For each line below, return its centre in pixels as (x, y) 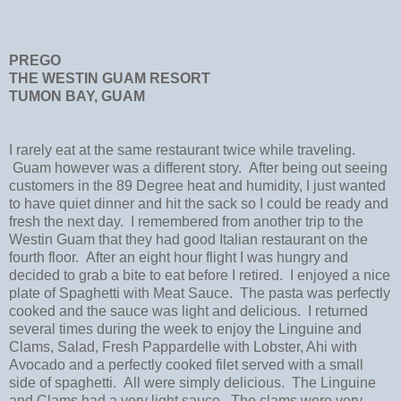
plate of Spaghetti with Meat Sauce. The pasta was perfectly (200, 293)
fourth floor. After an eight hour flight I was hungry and (179, 257)
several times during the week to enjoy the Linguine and (185, 328)
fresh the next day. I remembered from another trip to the (186, 221)
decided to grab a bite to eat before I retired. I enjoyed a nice (200, 275)
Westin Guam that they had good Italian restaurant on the (188, 239)
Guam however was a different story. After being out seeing (198, 167)
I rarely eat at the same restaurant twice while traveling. (182, 149)
